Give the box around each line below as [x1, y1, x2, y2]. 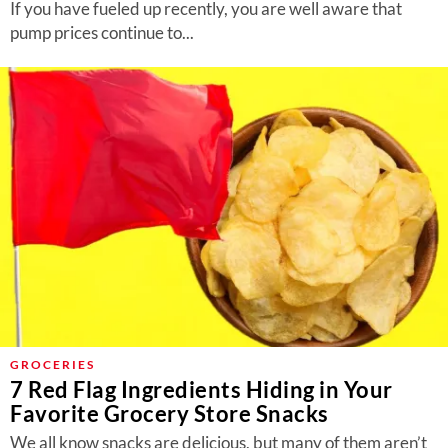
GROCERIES [10, 357, 95, 372]
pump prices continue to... [10, 22, 194, 43]
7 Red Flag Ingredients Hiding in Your [10, 376, 393, 403]
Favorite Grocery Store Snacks [10, 400, 329, 427]
